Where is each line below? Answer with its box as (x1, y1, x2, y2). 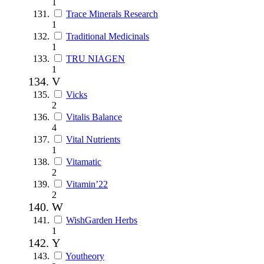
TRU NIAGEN (66, 53, 125, 64)
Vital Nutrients (66, 134, 120, 144)
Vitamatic (66, 156, 101, 167)
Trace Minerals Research (66, 8, 158, 19)
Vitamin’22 (66, 179, 108, 189)
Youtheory (65, 250, 104, 261)
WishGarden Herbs (66, 214, 137, 225)
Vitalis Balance (66, 111, 122, 122)
